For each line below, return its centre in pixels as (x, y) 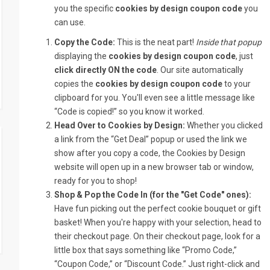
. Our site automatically (200, 70)
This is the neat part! (156, 42)
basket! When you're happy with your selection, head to (158, 222)
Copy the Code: (85, 42)
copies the (75, 84)
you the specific (85, 8)
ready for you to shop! (96, 181)
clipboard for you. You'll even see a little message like (155, 98)
